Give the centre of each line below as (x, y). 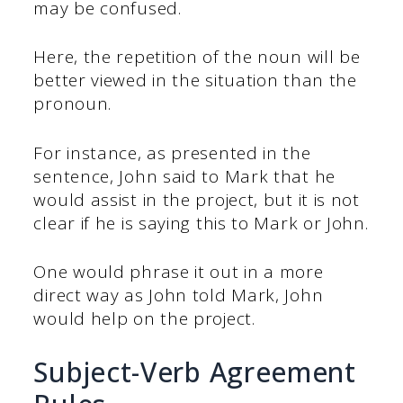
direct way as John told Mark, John (179, 296)
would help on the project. (144, 319)
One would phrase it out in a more (179, 272)
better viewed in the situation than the (195, 81)
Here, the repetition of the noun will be (197, 57)
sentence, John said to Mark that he (184, 176)
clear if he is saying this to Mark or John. (201, 223)
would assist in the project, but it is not (197, 199)
